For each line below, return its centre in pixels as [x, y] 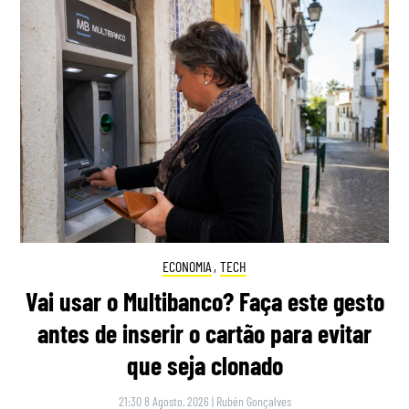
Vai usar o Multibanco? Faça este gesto [204, 302]
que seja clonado [204, 366]
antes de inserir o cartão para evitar [204, 334]
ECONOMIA [187, 266]
